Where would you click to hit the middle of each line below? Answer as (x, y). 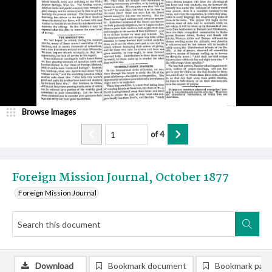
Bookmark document (147, 266)
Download (54, 266)
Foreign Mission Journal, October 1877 (121, 178)
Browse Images (49, 112)
